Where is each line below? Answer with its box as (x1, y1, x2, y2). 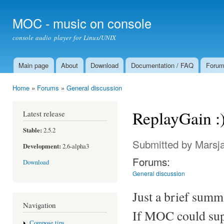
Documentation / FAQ (130, 60, 193, 70)
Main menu (5, 65, 44, 77)
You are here (12, 91, 52, 102)
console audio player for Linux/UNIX (12, 33, 116, 42)
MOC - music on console (12, 14, 151, 32)
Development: (23, 141, 61, 151)
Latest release (23, 108, 65, 118)
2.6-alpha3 (61, 142, 89, 151)
